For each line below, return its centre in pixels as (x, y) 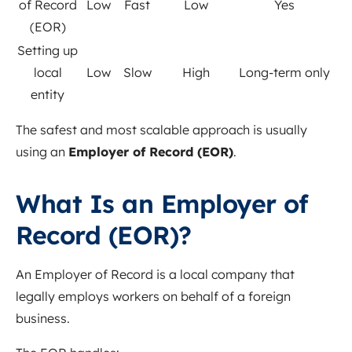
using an (42, 152)
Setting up (48, 51)
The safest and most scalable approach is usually (161, 130)
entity (48, 95)
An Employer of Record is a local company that (155, 275)
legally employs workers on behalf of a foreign (153, 297)
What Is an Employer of (162, 204)
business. (43, 319)
